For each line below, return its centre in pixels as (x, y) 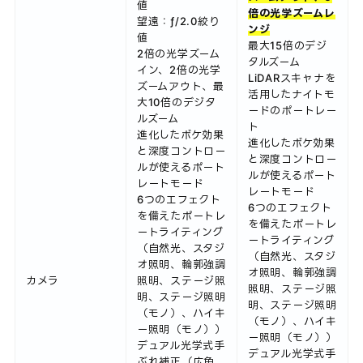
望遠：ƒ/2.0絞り (178, 21)
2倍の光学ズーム (178, 53)
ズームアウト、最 (180, 85)
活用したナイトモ (291, 94)
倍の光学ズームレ (291, 13)
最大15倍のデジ (287, 45)
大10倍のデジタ (176, 102)
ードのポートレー (292, 110)
